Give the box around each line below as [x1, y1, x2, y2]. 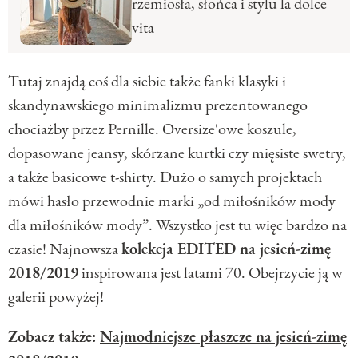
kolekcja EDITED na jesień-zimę [121, 238, 331, 260]
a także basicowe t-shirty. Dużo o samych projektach [8, 166, 322, 188]
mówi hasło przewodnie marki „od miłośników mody [8, 190, 336, 212]
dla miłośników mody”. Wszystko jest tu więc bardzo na [8, 214, 347, 236]
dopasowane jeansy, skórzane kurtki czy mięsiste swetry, [8, 142, 346, 164]
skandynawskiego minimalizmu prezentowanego [8, 94, 308, 116]
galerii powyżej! [8, 286, 104, 308]
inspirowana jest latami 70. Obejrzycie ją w [78, 262, 343, 284]
